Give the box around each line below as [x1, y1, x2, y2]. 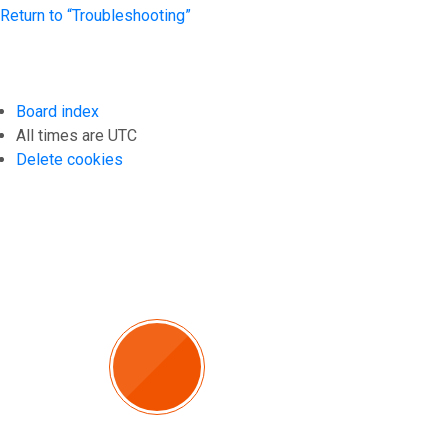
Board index [16, 102, 99, 121]
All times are [16, 126, 108, 145]
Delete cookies [16, 150, 123, 169]
